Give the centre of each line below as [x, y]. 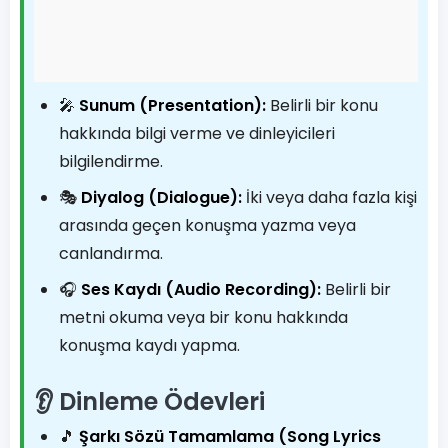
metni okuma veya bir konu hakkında [203, 317]
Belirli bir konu [322, 105]
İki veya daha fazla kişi [329, 197]
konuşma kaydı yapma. [149, 345]
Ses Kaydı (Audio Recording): [201, 289]
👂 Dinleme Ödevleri [149, 401]
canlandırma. [111, 253]
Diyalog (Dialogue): [161, 197]
